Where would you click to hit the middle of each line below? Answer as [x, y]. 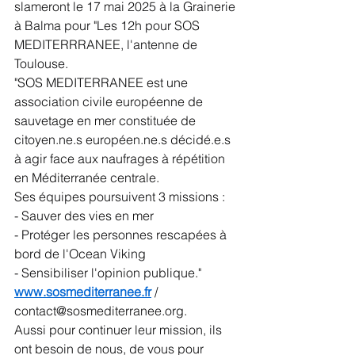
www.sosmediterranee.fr [83, 292]
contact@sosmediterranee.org [99, 311]
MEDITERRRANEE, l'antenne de [107, 44]
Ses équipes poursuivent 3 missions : [120, 197]
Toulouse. [41, 63]
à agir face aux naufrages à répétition [121, 158]
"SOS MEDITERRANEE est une [103, 82]
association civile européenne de [110, 101]
